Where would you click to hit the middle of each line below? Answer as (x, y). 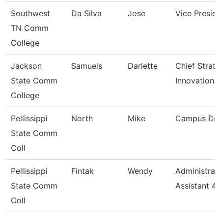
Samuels (87, 66)
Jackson (26, 66)
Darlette (143, 66)
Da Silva (86, 13)
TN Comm (30, 28)
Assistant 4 (196, 186)
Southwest (30, 13)
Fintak (82, 171)
